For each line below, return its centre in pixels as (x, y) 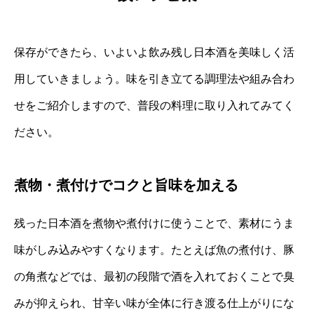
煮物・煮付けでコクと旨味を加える (126, 185)
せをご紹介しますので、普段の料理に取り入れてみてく (154, 106)
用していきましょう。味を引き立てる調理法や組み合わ (154, 79)
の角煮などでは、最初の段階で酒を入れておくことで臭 (154, 277)
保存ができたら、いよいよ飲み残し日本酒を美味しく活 (154, 53)
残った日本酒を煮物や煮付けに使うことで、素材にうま (154, 224)
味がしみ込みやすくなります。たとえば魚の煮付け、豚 (154, 250)
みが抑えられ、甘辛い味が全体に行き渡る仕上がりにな (154, 303)
